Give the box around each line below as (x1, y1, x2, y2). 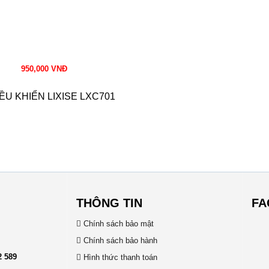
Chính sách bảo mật (80, 219, 154, 228)
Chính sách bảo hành (80, 235, 157, 245)
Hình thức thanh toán (80, 252, 157, 262)
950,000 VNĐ (21, 64, 68, 73)
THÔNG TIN (76, 196, 142, 210)
